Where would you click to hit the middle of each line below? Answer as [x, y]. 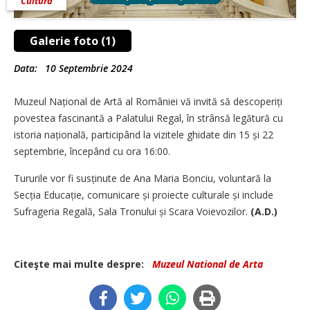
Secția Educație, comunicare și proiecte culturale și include [144, 194]
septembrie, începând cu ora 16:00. [93, 151]
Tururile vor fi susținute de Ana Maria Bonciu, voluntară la [143, 178]
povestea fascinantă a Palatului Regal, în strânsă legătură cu [148, 118]
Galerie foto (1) [73, 40]
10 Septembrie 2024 [89, 68]
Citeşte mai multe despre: [82, 264]
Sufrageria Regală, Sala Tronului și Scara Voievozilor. [132, 211]
